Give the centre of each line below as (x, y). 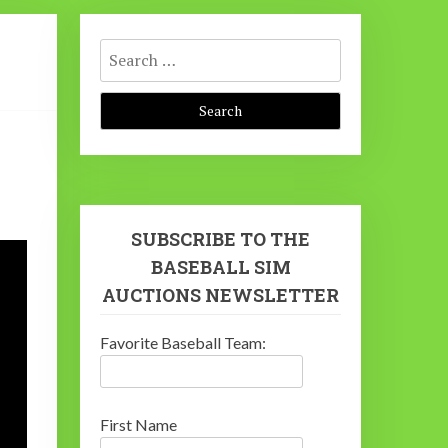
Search (122, 45)
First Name (139, 424)
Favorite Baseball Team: (183, 342)
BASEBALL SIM (220, 267)
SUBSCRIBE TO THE (221, 239)
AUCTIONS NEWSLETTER (221, 295)
